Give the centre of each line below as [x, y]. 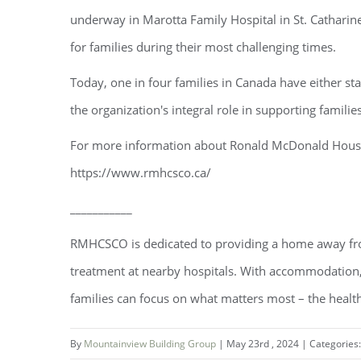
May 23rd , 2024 [264, 344]
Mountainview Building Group [151, 344]
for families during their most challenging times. [203, 47]
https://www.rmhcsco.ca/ [141, 172]
